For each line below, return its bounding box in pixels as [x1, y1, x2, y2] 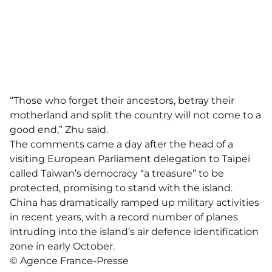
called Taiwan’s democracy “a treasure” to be [10, 168, 224, 179]
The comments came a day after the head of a [10, 138, 233, 150]
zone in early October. [10, 240, 115, 252]
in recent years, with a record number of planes [10, 211, 238, 223]
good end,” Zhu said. [10, 124, 108, 135]
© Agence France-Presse [10, 255, 129, 267]
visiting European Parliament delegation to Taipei [10, 153, 250, 165]
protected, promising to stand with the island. [10, 182, 233, 194]
